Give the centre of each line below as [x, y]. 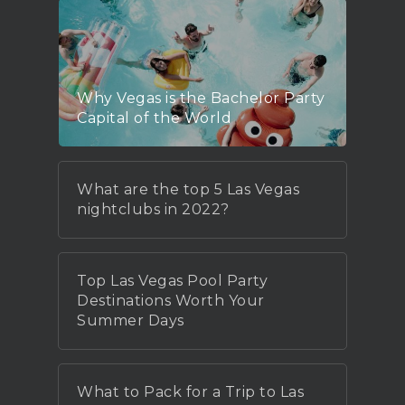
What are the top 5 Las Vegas [188, 189]
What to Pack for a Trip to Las [190, 392]
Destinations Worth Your [171, 301]
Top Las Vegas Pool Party [172, 281]
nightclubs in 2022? [153, 209]
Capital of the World [154, 118]
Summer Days [131, 320]
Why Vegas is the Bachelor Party [201, 98]
